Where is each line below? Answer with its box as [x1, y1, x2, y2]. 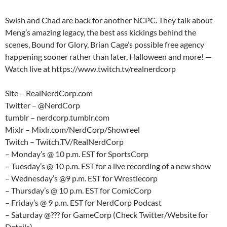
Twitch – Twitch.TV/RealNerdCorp [5, 137, 124, 147]
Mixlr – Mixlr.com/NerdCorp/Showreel [5, 125, 140, 135]
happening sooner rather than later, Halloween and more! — [5, 52, 212, 62]
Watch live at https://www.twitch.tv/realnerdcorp [5, 64, 176, 74]
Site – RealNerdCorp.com [5, 88, 93, 98]
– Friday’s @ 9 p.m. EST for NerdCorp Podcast [5, 198, 162, 208]
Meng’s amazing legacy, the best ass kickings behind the [5, 27, 196, 37]
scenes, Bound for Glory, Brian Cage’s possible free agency [5, 40, 204, 50]
